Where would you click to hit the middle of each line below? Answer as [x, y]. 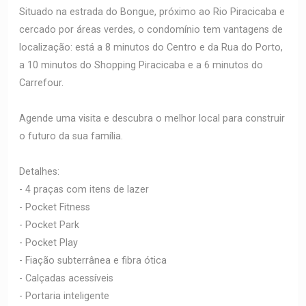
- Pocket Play [48, 243]
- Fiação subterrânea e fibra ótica [93, 261]
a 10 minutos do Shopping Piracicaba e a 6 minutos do [141, 65]
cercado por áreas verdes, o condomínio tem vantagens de [151, 30]
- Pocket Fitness [55, 207]
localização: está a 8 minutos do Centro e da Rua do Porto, [151, 47]
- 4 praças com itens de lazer [84, 190]
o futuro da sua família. [71, 136]
